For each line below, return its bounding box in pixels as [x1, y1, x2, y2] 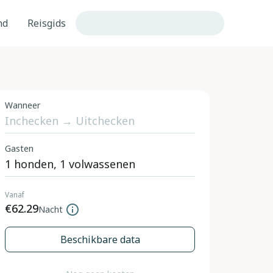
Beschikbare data [60, 233, 140, 246]
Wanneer [5, 99, 40, 111]
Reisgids [27, 16, 66, 30]
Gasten [5, 143, 34, 154]
